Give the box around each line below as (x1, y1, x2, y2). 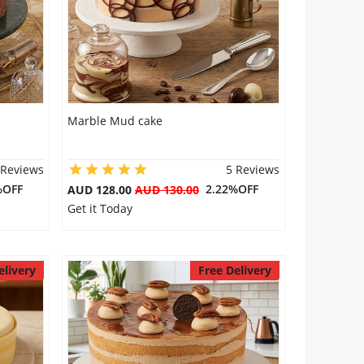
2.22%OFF (198, 181, 258, 197)
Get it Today (67, 201, 132, 216)
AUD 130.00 (134, 182, 199, 197)
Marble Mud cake (67, 113, 162, 128)
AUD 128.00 (67, 182, 135, 197)
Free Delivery (197, 262, 271, 278)
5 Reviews (225, 162, 279, 177)
